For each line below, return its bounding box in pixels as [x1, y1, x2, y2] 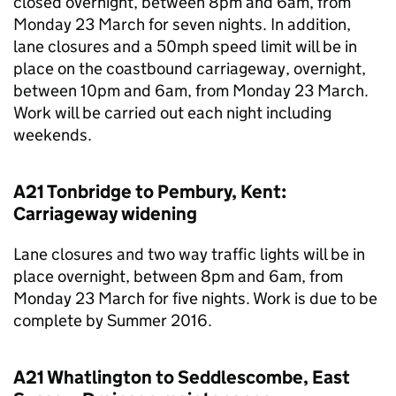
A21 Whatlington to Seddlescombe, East [13, 366, 350, 389]
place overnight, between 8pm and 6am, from [13, 266, 343, 286]
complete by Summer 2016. [13, 310, 212, 331]
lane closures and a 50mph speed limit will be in [13, 36, 357, 57]
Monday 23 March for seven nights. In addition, [13, 14, 351, 34]
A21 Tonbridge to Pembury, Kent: [13, 180, 286, 203]
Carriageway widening [13, 202, 197, 225]
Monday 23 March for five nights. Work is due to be [13, 288, 377, 308]
